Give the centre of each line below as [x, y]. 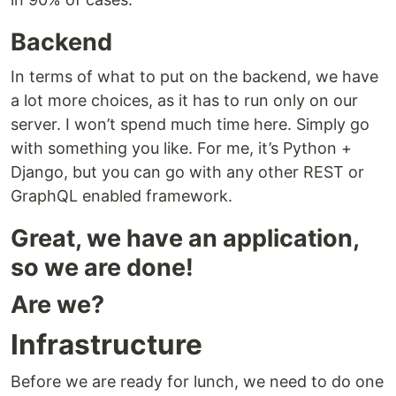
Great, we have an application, [185, 238]
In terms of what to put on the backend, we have [194, 76]
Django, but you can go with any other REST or [187, 172]
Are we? [57, 305]
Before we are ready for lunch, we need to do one [197, 381]
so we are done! [102, 267]
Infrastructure [107, 344]
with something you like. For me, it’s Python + [181, 148]
